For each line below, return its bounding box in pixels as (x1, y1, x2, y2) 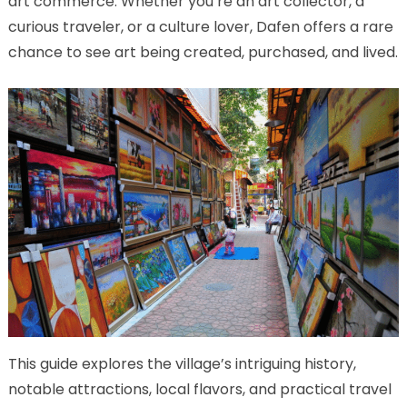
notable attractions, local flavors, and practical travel (7, 379, 392, 401)
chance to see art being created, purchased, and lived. (7, 42, 398, 63)
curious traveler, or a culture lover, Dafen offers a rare (7, 16, 393, 37)
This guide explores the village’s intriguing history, (7, 353, 356, 375)
